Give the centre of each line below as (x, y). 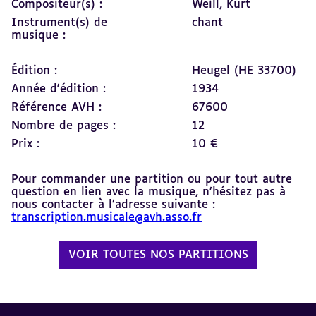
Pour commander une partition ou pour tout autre (152, 180)
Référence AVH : (56, 108)
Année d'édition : (59, 89)
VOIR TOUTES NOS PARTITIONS (158, 255)
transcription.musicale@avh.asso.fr (107, 218)
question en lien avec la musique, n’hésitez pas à (148, 192)
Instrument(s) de (59, 23)
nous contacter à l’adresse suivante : (113, 205)
